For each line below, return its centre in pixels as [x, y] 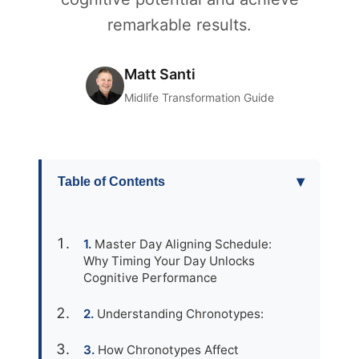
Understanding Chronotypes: [180, 314]
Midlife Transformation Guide [199, 97]
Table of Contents [111, 181]
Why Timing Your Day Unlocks [169, 261]
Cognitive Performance [150, 278]
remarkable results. [179, 25]
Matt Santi [159, 74]
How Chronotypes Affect [168, 350]
